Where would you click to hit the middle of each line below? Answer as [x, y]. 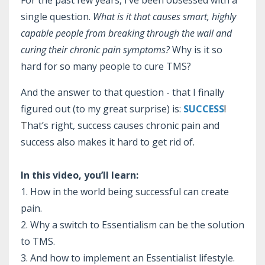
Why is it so [196, 50]
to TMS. [38, 242]
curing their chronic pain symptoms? [95, 50]
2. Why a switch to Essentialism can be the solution [132, 225]
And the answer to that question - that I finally [122, 93]
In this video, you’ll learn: [80, 175]
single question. [57, 17]
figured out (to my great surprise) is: [101, 109]
